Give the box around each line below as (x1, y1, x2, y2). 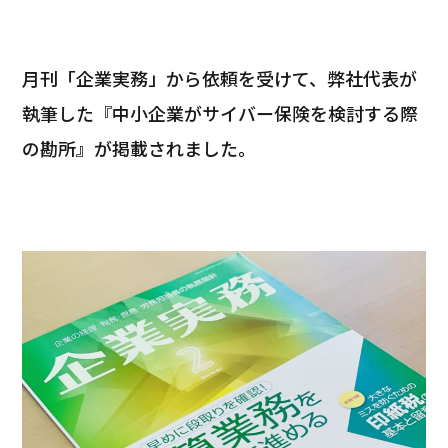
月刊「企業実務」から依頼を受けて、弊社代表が (22, 64, 418, 91)
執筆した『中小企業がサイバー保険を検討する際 (22, 99, 419, 126)
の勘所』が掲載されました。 (22, 134, 257, 161)
